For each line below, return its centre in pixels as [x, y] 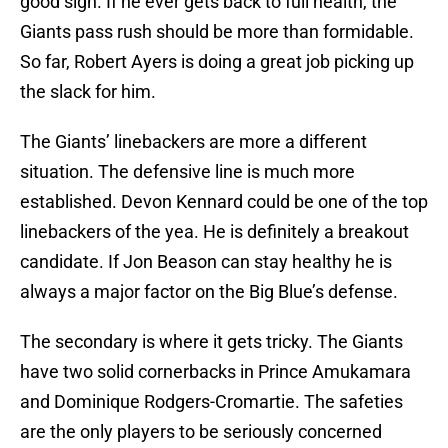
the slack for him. [88, 92]
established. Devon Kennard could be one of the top [224, 202]
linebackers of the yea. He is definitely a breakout [214, 232]
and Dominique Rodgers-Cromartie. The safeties [211, 402]
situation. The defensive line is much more [187, 172]
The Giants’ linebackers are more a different [193, 142]
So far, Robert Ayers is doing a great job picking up [217, 62]
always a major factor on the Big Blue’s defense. [209, 292]
